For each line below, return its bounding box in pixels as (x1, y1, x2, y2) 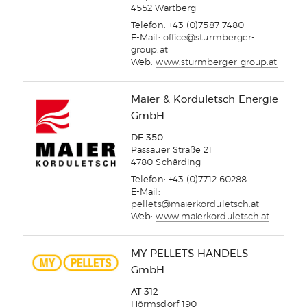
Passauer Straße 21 (131, 146, 212, 156)
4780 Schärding (131, 158, 201, 168)
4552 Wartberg (131, 4, 197, 14)
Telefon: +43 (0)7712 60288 (131, 175, 247, 185)
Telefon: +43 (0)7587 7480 (131, 21, 245, 31)
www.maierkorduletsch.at (156, 212, 270, 222)
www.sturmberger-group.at (156, 58, 278, 68)
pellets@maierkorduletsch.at (131, 200, 260, 210)
